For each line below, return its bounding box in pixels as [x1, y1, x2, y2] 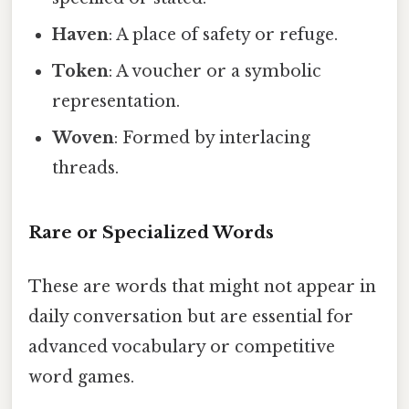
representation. [52, 91, 181, 112]
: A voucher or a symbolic [109, 61, 322, 82]
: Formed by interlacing [114, 128, 311, 149]
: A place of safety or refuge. [109, 25, 339, 46]
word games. [28, 367, 134, 388]
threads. [52, 158, 120, 179]
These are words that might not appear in [28, 277, 376, 298]
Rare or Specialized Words [28, 221, 274, 243]
